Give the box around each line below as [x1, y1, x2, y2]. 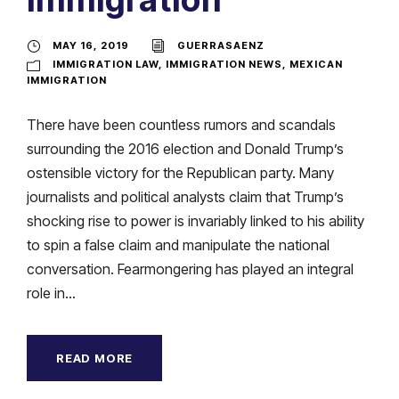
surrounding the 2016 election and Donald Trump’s [27, 139, 344, 158]
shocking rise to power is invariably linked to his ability [27, 211, 364, 230]
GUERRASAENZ [177, 38, 265, 52]
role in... [27, 283, 76, 302]
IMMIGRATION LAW [53, 57, 159, 70]
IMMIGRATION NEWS [166, 57, 282, 70]
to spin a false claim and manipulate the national [27, 235, 330, 254]
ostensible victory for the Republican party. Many [27, 163, 334, 182]
